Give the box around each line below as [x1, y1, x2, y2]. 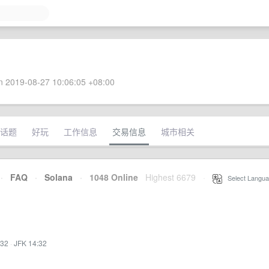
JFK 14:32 [14, 238, 47, 248]
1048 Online [82, 171, 138, 183]
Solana [44, 171, 73, 183]
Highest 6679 [145, 171, 196, 183]
